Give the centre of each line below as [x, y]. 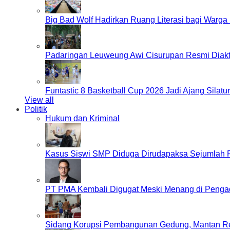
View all [39, 100]
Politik [36, 109]
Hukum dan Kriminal [82, 118]
